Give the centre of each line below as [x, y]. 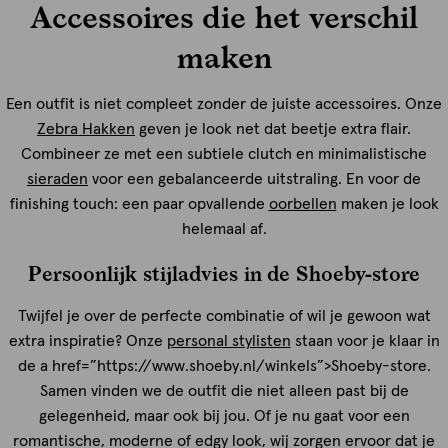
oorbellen [302, 203]
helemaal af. [224, 228]
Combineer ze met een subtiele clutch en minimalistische [224, 153]
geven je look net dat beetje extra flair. [273, 128]
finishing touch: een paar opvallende [139, 203]
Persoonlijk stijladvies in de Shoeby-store [224, 272]
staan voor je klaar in [365, 340]
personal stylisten [228, 340]
